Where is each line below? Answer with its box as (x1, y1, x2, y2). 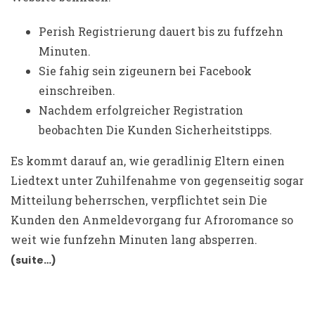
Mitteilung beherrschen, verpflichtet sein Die (11, 192, 267, 207)
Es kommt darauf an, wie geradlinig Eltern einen (11, 153, 285, 168)
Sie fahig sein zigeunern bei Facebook (39, 63, 252, 78)
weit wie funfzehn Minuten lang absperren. (11, 231, 257, 247)
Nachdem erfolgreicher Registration (39, 102, 243, 117)
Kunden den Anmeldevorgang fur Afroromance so (11, 212, 293, 227)
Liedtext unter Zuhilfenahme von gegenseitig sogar (11, 172, 304, 188)
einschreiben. (39, 82, 115, 98)
